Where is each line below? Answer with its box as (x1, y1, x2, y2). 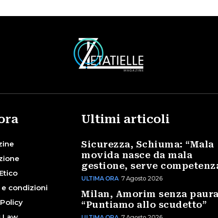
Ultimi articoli (81, 112, 170, 126)
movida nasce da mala (81, 149, 193, 160)
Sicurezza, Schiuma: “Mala (81, 139, 214, 149)
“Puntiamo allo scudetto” (81, 199, 207, 210)
